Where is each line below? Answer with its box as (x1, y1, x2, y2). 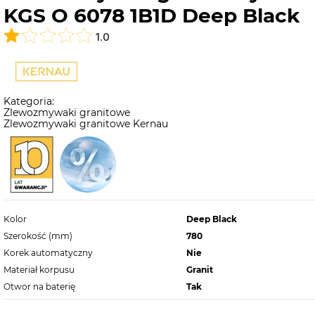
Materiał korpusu (3, 264, 75, 276)
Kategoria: (3, 95, 54, 108)
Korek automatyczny (3, 247, 93, 259)
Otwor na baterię (3, 281, 75, 292)
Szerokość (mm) (3, 231, 72, 242)
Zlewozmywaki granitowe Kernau (3, 117, 168, 131)
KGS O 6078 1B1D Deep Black (3, 4, 300, 27)
